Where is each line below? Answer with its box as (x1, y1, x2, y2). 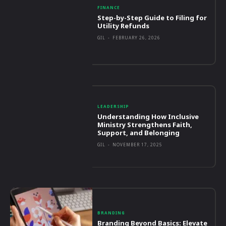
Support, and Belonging (97, 128, 180, 137)
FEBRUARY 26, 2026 (112, 35, 161, 41)
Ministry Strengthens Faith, (97, 120, 193, 129)
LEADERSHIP (97, 103, 130, 109)
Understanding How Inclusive (97, 111, 199, 121)
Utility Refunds (97, 21, 150, 31)
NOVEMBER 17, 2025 (112, 141, 163, 147)
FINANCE (97, 5, 121, 11)
